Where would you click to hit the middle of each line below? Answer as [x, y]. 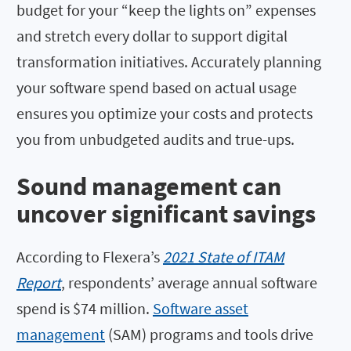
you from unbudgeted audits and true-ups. [156, 139]
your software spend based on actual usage [157, 88]
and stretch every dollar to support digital [152, 36]
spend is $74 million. [85, 308]
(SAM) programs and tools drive [209, 334]
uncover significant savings [166, 213]
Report [39, 282]
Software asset [201, 308]
